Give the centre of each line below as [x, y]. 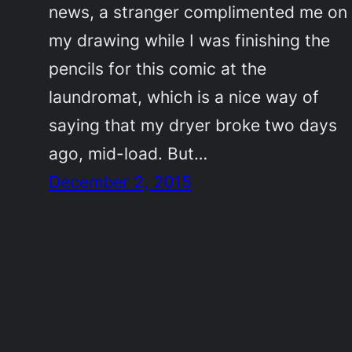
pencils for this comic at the [158, 68]
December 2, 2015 [121, 181]
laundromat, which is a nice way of [184, 96]
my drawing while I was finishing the [190, 40]
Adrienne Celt [205, 329]
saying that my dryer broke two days [193, 125]
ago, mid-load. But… [128, 153]
